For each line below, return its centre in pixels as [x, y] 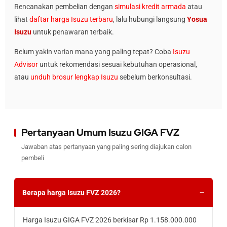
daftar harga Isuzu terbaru [71, 19]
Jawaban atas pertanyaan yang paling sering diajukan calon [106, 147]
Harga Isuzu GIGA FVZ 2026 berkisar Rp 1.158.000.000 [110, 220]
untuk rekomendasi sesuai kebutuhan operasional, [118, 64]
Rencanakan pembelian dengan [64, 7]
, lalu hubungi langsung [150, 19]
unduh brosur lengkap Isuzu [74, 77]
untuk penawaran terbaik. [73, 32]
